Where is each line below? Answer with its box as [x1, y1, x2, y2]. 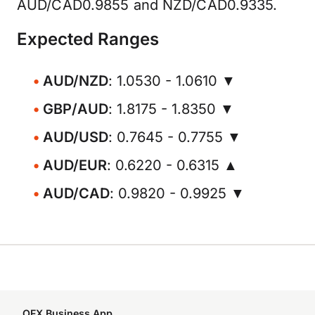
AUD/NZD [43, 72, 108, 89]
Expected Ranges [17, 29, 159, 49]
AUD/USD [43, 129, 108, 146]
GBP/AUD [43, 101, 108, 117]
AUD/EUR [43, 157, 107, 174]
